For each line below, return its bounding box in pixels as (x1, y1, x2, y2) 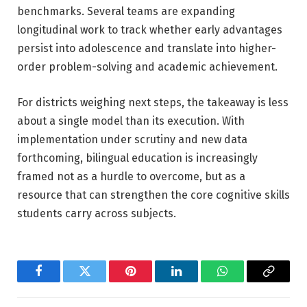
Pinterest (130, 275, 173, 288)
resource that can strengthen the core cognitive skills (17, 188, 290, 201)
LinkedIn (175, 275, 221, 288)
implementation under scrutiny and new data (17, 132, 247, 146)
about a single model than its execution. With (17, 114, 245, 127)
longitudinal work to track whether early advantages (17, 23, 282, 37)
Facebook (38, 275, 86, 288)
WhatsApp (221, 275, 274, 288)
